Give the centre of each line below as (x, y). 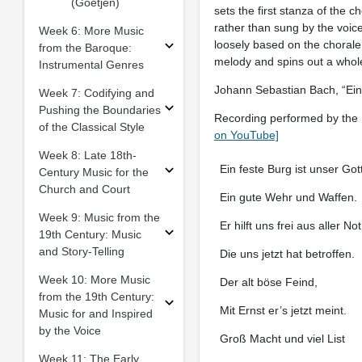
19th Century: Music (90, 234)
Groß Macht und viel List (282, 339)
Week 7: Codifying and (96, 93)
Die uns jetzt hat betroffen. (287, 254)
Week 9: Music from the (99, 217)
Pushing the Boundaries (99, 109)
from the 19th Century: (96, 296)
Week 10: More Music (94, 279)
